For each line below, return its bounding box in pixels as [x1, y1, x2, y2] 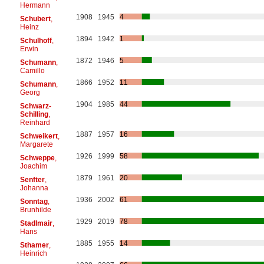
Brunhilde [19, 205, 51, 214]
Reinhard [19, 118, 50, 127]
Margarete [19, 140, 53, 148]
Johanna [19, 183, 48, 192]
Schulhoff [19, 36, 52, 45]
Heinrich [19, 249, 47, 258]
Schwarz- [19, 101, 51, 110]
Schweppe [19, 153, 55, 162]
